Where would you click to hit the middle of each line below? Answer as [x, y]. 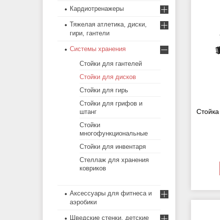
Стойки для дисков [108, 77]
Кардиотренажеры [97, 9]
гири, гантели [90, 33]
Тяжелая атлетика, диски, [108, 25]
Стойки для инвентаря [113, 147]
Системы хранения [98, 49]
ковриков [93, 168]
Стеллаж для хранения [114, 160]
